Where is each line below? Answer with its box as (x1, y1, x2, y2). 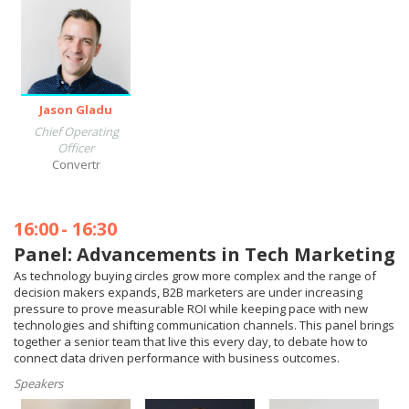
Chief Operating (33, 123, 119, 140)
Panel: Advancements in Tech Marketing (14, 242, 395, 267)
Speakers (14, 375, 63, 392)
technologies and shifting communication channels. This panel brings (14, 317, 394, 333)
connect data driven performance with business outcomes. (14, 350, 340, 366)
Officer (58, 140, 94, 156)
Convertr (51, 156, 100, 173)
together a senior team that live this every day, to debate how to (14, 333, 368, 350)
